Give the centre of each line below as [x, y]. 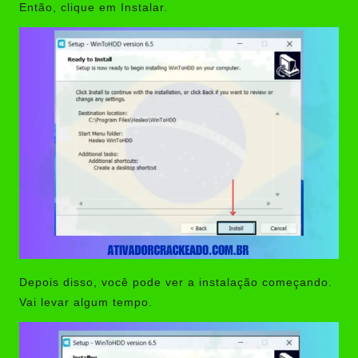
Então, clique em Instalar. [93, 8]
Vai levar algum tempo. [86, 302]
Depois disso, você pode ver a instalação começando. [176, 282]
